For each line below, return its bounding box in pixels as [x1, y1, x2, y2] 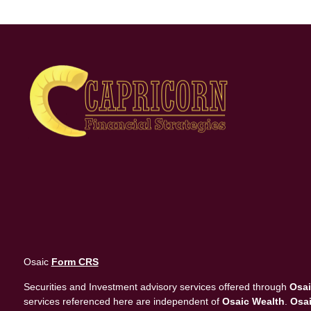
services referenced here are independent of [23, 295, 222, 307]
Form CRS [51, 255, 99, 267]
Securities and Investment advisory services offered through [23, 280, 289, 292]
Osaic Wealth [221, 295, 285, 307]
